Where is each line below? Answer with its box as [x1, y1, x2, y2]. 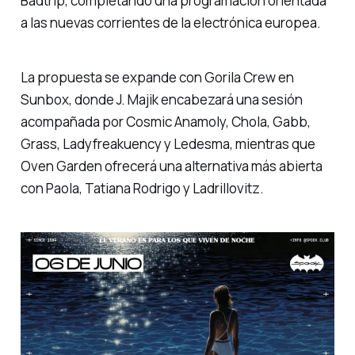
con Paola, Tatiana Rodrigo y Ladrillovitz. [20, 178, 264, 197]
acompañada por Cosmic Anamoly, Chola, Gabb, [20, 112, 311, 131]
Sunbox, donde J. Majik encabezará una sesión [20, 90, 303, 109]
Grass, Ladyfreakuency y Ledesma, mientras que [20, 134, 315, 153]
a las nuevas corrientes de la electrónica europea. [20, 13, 321, 32]
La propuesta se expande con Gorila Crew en [20, 67, 294, 86]
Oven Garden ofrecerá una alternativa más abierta [20, 156, 323, 175]
